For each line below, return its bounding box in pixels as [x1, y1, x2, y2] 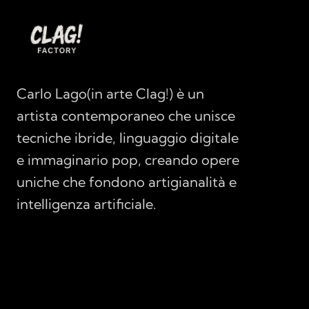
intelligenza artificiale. [17, 195, 157, 212]
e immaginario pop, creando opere [17, 151, 239, 168]
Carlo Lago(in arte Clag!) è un [17, 85, 204, 102]
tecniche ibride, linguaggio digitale [17, 129, 239, 146]
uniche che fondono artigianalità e [17, 173, 237, 190]
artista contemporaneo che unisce [17, 107, 235, 124]
